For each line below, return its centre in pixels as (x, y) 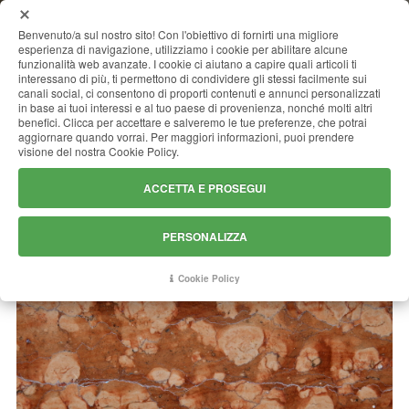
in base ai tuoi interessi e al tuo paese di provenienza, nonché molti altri (195, 107)
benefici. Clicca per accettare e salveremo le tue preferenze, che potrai (193, 122)
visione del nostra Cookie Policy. (99, 151)
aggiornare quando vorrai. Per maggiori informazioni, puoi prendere (186, 136)
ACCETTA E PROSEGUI (204, 188)
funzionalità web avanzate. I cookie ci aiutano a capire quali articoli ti (188, 63)
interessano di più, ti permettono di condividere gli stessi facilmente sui (193, 78)
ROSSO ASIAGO (204, 120)
